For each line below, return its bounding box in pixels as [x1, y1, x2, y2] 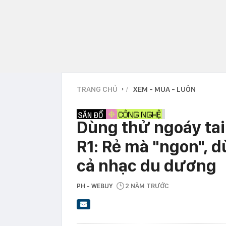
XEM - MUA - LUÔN [133, 84, 196, 94]
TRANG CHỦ [77, 84, 118, 94]
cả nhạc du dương [77, 155, 216, 176]
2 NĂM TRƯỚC [125, 182, 169, 190]
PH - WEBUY [77, 182, 112, 190]
